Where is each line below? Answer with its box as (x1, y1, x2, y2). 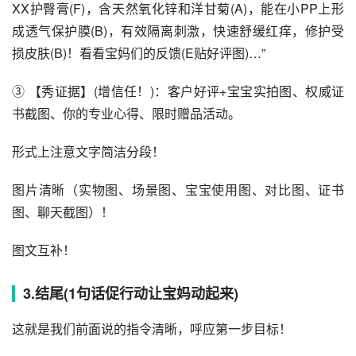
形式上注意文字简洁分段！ (12, 142, 164, 161)
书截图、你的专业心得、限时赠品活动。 (12, 104, 241, 123)
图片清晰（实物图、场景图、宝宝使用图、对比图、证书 (12, 180, 344, 199)
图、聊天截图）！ (12, 203, 114, 222)
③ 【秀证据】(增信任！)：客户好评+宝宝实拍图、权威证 (12, 82, 344, 101)
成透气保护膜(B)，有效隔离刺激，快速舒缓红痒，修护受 (12, 21, 344, 41)
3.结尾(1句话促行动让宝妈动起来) (23, 283, 238, 304)
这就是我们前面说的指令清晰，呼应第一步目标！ (12, 319, 292, 339)
